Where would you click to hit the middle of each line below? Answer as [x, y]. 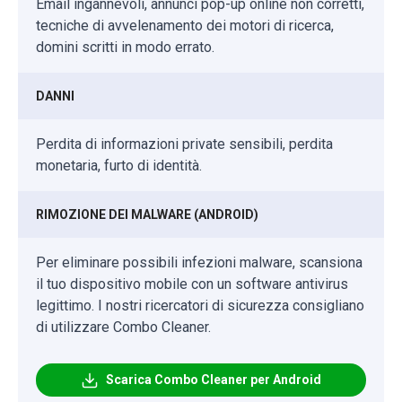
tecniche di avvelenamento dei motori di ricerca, [185, 26]
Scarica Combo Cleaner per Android [214, 380]
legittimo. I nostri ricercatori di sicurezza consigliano [200, 306]
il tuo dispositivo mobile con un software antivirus [192, 284]
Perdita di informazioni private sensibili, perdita [184, 144]
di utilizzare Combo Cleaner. [123, 328]
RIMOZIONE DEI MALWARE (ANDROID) [147, 215]
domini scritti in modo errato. [125, 48]
